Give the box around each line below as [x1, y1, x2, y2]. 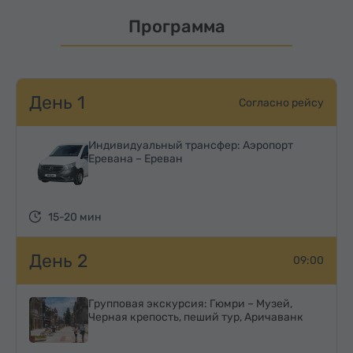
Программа [128, 16, 225, 38]
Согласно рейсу [239, 95, 324, 110]
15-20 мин [48, 210, 102, 224]
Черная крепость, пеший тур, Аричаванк [87, 310, 303, 324]
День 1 [29, 91, 85, 114]
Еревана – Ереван [87, 152, 183, 166]
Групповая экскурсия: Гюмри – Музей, [87, 296, 292, 310]
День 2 [29, 249, 88, 272]
